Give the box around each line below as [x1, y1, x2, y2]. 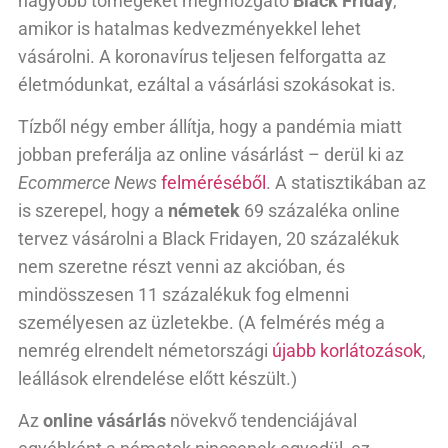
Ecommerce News [18, 171, 157, 193]
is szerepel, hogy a [18, 199, 164, 221]
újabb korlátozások [272, 339, 422, 361]
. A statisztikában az [266, 171, 426, 193]
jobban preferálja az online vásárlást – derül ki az [18, 143, 404, 165]
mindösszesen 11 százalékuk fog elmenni [18, 283, 349, 305]
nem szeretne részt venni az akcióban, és [18, 255, 345, 277]
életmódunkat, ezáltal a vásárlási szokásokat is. [18, 73, 396, 95]
